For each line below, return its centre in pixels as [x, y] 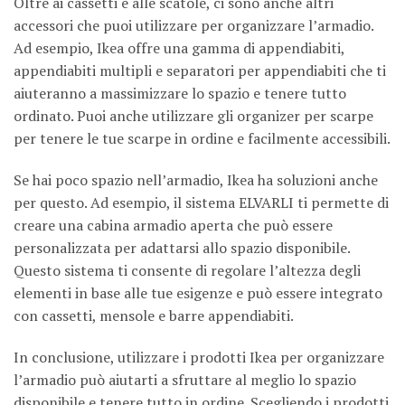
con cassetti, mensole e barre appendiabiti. [154, 316]
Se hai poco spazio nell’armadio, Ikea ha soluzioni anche [196, 180]
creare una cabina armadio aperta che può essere [173, 226]
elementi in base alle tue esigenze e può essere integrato [198, 293]
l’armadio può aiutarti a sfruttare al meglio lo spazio [185, 379]
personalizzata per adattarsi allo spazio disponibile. [182, 248]
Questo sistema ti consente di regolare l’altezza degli [187, 271]
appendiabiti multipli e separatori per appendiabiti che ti [200, 71]
